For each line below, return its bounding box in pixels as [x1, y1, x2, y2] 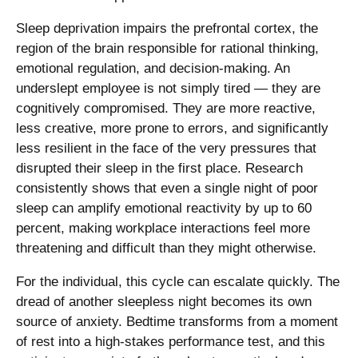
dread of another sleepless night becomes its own [16, 293, 312, 309]
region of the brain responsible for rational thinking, [16, 40, 319, 56]
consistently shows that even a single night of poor [16, 180, 318, 196]
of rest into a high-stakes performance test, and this [16, 333, 325, 349]
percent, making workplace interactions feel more [16, 220, 310, 236]
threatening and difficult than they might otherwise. [16, 240, 316, 256]
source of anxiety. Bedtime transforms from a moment [16, 313, 338, 329]
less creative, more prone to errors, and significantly [16, 120, 328, 136]
